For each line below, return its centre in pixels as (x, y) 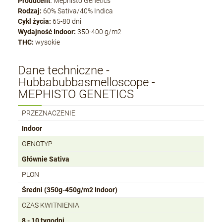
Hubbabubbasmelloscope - (87, 83)
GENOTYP (37, 144)
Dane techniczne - (64, 71)
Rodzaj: (30, 11)
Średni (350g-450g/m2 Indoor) (70, 190)
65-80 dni (66, 22)
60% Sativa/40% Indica (78, 11)
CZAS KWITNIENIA (51, 205)
